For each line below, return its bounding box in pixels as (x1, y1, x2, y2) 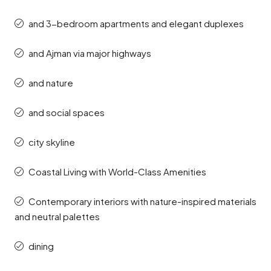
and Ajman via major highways (28, 47, 151, 59)
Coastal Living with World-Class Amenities (28, 166, 206, 177)
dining (28, 240, 54, 252)
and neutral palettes (15, 211, 100, 222)
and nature (28, 77, 73, 88)
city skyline (28, 136, 75, 148)
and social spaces (28, 106, 105, 118)
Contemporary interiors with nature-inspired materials (28, 195, 256, 207)
